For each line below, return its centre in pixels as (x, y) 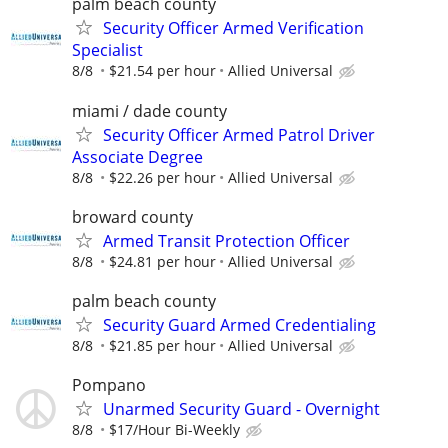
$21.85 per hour (162, 345)
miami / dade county (149, 110)
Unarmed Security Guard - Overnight (241, 409)
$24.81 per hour (162, 261)
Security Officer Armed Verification (233, 28)
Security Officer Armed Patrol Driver (239, 134)
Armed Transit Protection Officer (226, 240)
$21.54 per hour (162, 71)
